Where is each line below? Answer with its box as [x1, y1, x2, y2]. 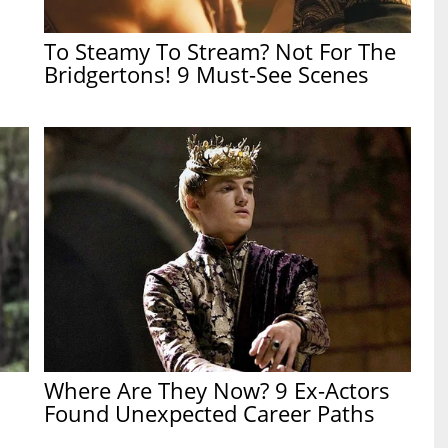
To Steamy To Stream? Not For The [44, 35, 397, 66]
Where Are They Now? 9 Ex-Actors [44, 374, 391, 405]
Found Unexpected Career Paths [44, 397, 376, 428]
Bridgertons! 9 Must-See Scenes [44, 58, 370, 89]
